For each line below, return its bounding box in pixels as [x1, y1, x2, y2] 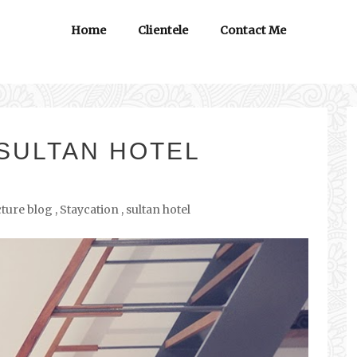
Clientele [138, 22, 188, 37]
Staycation [60, 202, 119, 217]
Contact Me [220, 22, 286, 37]
